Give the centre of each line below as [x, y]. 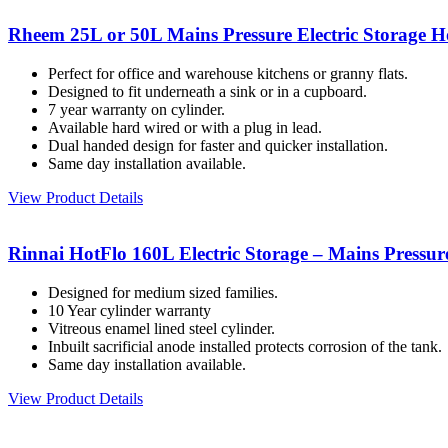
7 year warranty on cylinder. [136, 109]
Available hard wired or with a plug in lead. [185, 127]
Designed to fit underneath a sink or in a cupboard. [207, 91]
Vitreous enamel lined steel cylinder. [161, 329]
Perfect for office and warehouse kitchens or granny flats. [228, 73]
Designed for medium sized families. [163, 293]
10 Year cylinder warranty [129, 311]
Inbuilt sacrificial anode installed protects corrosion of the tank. [245, 347]
